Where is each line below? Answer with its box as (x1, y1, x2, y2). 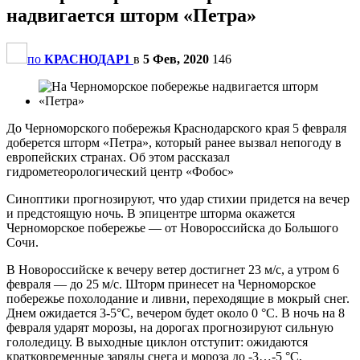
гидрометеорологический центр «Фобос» (6, 164, 234, 178)
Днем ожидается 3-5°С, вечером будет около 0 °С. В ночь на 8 (6, 305, 345, 320)
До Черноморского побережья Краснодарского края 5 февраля (6, 121, 346, 135)
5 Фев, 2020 (143, 51, 209, 66)
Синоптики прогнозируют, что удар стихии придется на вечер (6, 191, 350, 206)
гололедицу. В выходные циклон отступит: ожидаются (6, 334, 308, 349)
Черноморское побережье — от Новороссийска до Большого (6, 220, 338, 235)
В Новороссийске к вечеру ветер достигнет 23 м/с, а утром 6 (6, 262, 339, 276)
